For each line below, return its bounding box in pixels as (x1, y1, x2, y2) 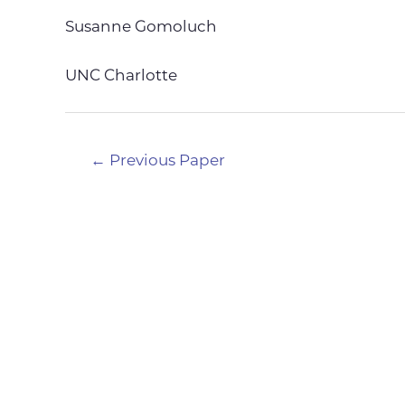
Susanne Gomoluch (65, 20, 217, 36)
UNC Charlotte (65, 69, 177, 85)
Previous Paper (105, 153, 225, 169)
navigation (64, 171, 148, 187)
